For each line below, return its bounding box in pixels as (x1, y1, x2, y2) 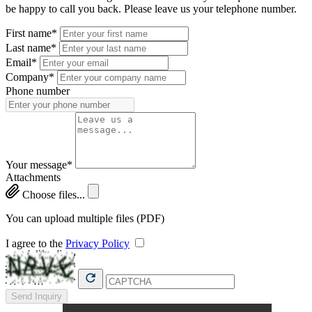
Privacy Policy (65, 237, 130, 249)
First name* (6, 26, 57, 39)
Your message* (6, 158, 72, 171)
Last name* (6, 41, 56, 54)
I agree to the (6, 237, 65, 249)
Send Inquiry (11, 290, 62, 302)
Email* (6, 56, 37, 68)
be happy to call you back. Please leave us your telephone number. (6, 2, 297, 15)
